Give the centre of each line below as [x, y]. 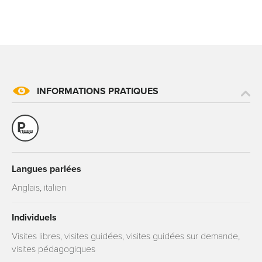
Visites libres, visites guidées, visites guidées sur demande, [126, 236]
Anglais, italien [39, 188]
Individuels [34, 218]
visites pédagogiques [54, 249]
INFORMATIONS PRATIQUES [98, 91]
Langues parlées [46, 169]
